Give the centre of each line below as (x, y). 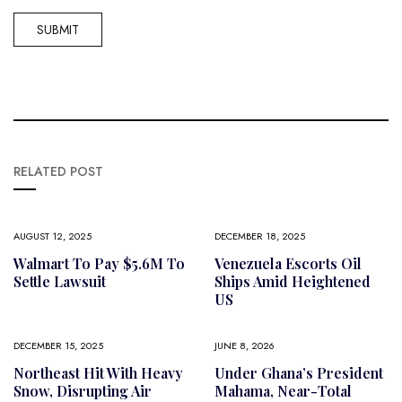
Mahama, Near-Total (283, 390)
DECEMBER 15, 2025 (58, 345)
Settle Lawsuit (60, 281)
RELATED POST (58, 171)
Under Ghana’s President (299, 372)
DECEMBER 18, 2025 (260, 236)
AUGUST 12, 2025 (52, 236)
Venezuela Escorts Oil (288, 263)
